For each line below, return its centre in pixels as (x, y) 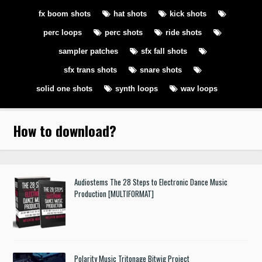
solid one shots (64, 88)
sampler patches (88, 51)
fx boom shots (65, 13)
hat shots (130, 13)
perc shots (124, 32)
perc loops (63, 32)
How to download (61, 130)
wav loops (199, 88)
